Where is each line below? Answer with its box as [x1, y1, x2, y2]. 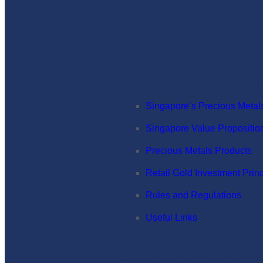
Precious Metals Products [146, 146, 252, 156]
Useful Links [146, 213, 197, 222]
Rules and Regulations [146, 190, 241, 200]
